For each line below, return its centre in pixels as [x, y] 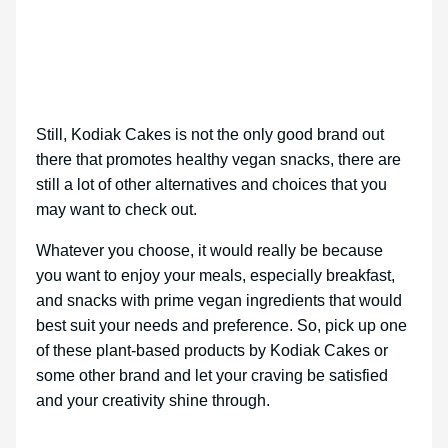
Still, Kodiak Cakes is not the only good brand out [210, 135]
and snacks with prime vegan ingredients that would [219, 301]
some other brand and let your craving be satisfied [212, 376]
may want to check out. [118, 210]
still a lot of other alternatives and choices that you [211, 185]
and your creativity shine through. [155, 401]
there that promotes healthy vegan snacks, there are [218, 160]
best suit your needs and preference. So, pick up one [221, 326]
